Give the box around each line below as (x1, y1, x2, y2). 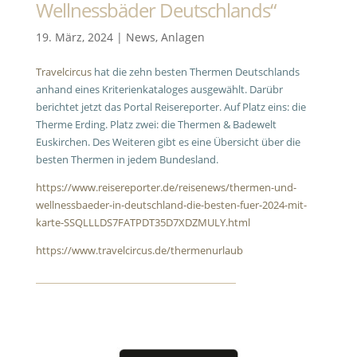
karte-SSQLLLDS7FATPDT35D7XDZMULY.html (35, 215, 250, 229)
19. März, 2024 (35, 29, 113, 45)
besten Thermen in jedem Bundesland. (35, 152, 218, 167)
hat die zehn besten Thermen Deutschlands (91, 65, 300, 79)
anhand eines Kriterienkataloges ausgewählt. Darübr (35, 82, 283, 96)
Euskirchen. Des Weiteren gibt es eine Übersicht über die (35, 135, 300, 149)
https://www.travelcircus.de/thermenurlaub (35, 243, 243, 257)
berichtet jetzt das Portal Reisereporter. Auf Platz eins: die (35, 100, 306, 114)
